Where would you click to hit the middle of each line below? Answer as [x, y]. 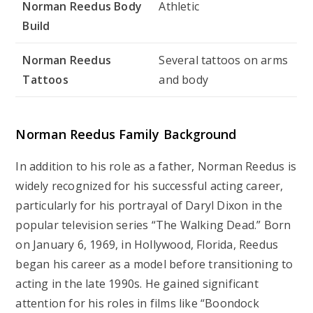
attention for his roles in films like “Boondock [137, 303]
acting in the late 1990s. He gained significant [137, 283]
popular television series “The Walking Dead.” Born [153, 225]
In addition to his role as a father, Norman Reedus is [156, 166]
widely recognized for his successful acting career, [150, 185]
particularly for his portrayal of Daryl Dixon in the [149, 205]
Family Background [177, 134]
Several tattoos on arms [224, 60]
